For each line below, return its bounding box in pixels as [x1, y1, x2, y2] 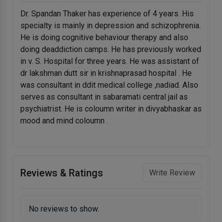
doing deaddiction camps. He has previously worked [20, 45, 201, 55]
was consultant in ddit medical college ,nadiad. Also [20, 80, 198, 90]
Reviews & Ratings [20, 167, 103, 179]
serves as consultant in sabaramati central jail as [20, 92, 188, 102]
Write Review [149, 168, 195, 178]
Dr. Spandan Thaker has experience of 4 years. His [20, 9, 194, 19]
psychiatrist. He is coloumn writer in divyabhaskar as [20, 104, 202, 114]
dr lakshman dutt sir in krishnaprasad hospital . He [20, 68, 192, 78]
